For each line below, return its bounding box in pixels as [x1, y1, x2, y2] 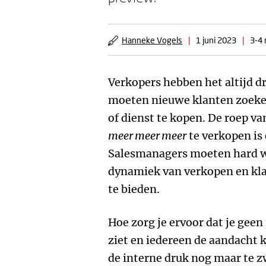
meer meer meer [108, 129, 186, 142]
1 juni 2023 [196, 35, 236, 45]
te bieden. [108, 182, 160, 196]
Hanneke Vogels [122, 35, 182, 45]
